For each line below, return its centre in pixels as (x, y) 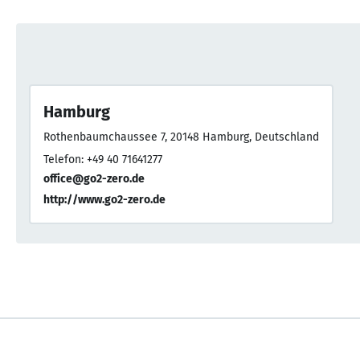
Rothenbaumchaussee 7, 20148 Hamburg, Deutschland (181, 137)
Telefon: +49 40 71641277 (103, 159)
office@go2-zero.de (94, 178)
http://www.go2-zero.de (104, 199)
